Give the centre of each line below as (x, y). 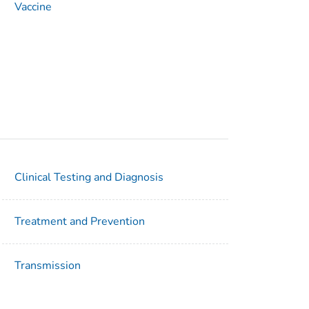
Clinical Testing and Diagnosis (89, 178)
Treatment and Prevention (80, 222)
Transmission (48, 266)
